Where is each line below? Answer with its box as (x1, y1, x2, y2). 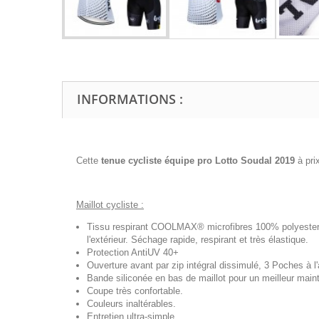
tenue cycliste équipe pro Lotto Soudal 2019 (101, 155, 298, 167)
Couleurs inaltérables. (87, 298, 176, 310)
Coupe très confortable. (87, 286, 183, 297)
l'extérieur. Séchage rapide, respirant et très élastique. (87, 234, 308, 246)
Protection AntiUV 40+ (87, 247, 179, 258)
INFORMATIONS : (77, 90, 183, 108)
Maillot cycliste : (76, 199, 144, 211)
